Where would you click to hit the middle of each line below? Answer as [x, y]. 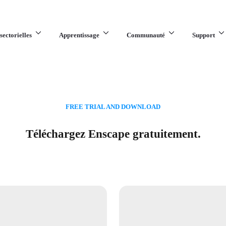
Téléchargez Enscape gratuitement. [113, 133]
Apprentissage [79, 35]
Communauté [146, 35]
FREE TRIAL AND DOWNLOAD [113, 107]
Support [204, 35]
